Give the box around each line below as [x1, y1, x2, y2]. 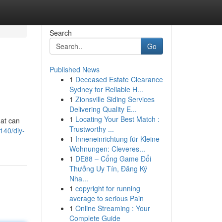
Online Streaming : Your [75, 203, 150, 213]
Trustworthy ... [69, 124, 114, 134]
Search [49, 28, 72, 38]
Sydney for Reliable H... [69, 84, 143, 94]
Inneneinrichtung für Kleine [75, 134, 160, 144]
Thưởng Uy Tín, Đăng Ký [69, 164, 147, 173]
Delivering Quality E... [69, 104, 137, 114]
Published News [49, 64, 100, 74]
